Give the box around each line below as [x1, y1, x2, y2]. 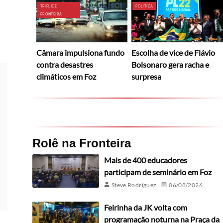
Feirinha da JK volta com [104, 203, 187, 213]
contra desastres [36, 60, 93, 70]
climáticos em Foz [36, 72, 96, 82]
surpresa [131, 72, 162, 82]
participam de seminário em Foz [104, 167, 212, 177]
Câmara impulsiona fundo [36, 48, 124, 58]
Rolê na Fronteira [32, 136, 131, 150]
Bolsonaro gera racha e [131, 60, 210, 70]
